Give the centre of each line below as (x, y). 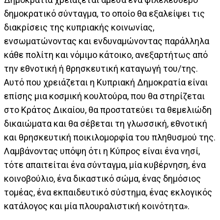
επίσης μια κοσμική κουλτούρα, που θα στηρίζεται (104, 96)
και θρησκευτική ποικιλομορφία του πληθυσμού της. (110, 137)
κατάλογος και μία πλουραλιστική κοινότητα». (97, 206)
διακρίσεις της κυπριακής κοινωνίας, (79, 27)
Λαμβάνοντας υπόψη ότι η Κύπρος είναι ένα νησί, (102, 151)
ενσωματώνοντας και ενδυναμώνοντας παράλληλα (107, 41)
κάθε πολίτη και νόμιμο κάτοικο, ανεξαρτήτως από (106, 55)
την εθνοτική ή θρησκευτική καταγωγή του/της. (101, 68)
